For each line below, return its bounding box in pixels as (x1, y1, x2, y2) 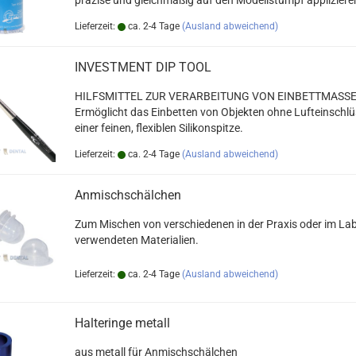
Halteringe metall (75, 315, 170, 331)
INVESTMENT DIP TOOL (75, 60, 211, 75)
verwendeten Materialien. (75, 234, 199, 246)
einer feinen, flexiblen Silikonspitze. (75, 122, 243, 134)
